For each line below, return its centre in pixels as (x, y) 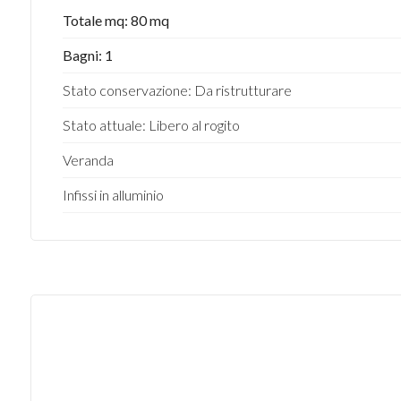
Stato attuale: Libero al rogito (151, 125)
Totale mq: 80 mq (115, 20)
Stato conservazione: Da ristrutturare (177, 90)
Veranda (88, 160)
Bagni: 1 (87, 55)
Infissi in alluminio (113, 195)
